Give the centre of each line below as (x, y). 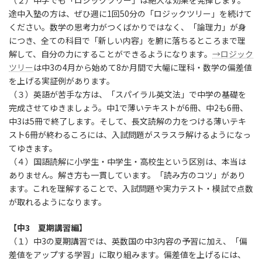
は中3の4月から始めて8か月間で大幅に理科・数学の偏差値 (143, 68)
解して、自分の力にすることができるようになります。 (111, 54)
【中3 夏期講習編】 (48, 228)
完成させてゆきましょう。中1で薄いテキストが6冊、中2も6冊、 (128, 108)
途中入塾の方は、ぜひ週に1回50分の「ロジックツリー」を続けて (130, 14)
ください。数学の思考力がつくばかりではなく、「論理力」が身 (127, 27)
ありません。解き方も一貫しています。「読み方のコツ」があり (127, 175)
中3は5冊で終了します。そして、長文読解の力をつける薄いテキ (127, 121)
